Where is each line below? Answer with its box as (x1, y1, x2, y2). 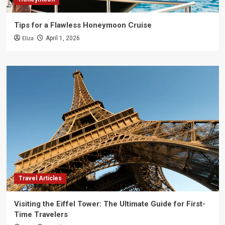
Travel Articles (18, 175, 62, 182)
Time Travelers (14, 210, 68, 219)
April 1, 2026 (45, 35, 80, 42)
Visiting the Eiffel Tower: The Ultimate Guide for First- (14, 199, 205, 208)
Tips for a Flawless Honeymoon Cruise (14, 21, 152, 30)
